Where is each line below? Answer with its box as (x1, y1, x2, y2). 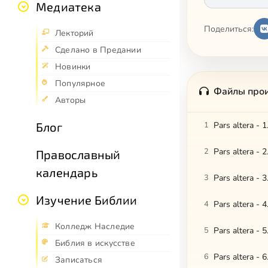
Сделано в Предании (55, 44, 141, 56)
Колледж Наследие (55, 220, 135, 232)
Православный (36, 147, 121, 162)
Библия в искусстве (55, 237, 135, 249)
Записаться (55, 254, 103, 266)
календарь (36, 165, 98, 179)
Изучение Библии (36, 192, 137, 207)
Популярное (55, 77, 106, 89)
